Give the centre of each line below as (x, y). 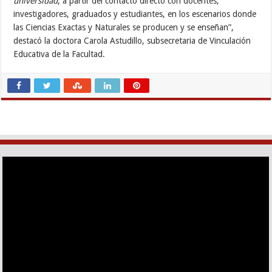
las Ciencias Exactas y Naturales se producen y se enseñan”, (124, 28)
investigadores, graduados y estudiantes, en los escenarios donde (135, 14)
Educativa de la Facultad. (59, 54)
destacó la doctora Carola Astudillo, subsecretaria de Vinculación (132, 41)
